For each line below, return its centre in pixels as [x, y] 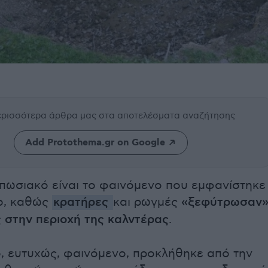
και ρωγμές [145, 202]
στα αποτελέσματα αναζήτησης [167, 116]
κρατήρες [81, 203]
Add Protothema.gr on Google [95, 143]
